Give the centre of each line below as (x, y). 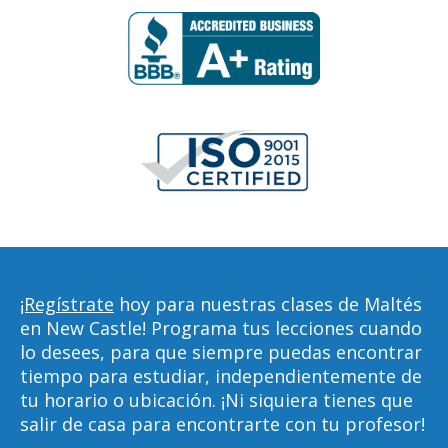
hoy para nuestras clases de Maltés (268, 304)
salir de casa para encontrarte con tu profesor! (222, 424)
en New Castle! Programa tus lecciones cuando (221, 328)
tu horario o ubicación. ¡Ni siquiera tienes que (216, 400)
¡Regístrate (67, 304)
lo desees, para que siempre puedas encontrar (221, 352)
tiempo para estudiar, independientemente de (221, 376)
